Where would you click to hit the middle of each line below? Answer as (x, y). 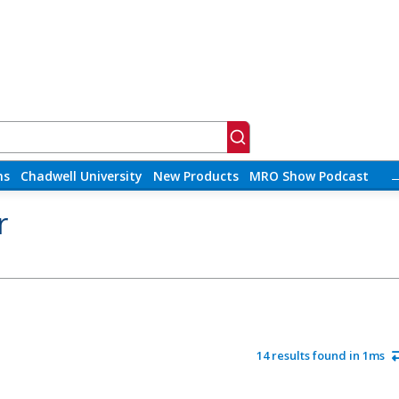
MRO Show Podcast (309, 176)
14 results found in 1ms (320, 355)
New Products (195, 176)
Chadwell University (81, 176)
